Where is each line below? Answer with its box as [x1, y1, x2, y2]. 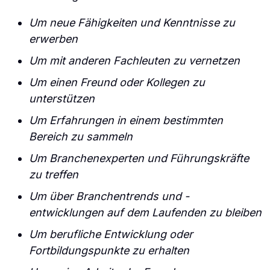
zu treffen [29, 168, 78, 181]
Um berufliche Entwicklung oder [29, 228, 193, 240]
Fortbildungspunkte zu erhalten [29, 244, 189, 257]
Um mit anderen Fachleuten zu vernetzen [29, 54, 240, 67]
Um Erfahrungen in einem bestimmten [29, 114, 223, 127]
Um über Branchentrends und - [29, 190, 189, 202]
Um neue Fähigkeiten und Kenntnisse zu [29, 16, 235, 29]
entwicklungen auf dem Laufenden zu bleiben [29, 206, 262, 219]
